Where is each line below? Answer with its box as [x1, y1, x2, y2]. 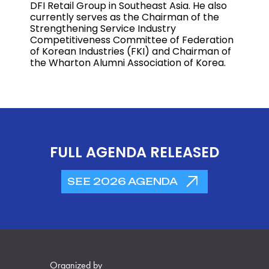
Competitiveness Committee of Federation [30, 32, 234, 47]
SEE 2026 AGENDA [67, 175, 178, 187]
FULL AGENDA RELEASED [50, 142, 219, 162]
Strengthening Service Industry [30, 21, 176, 35]
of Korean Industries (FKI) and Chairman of [30, 44, 231, 58]
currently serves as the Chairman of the [30, 10, 219, 24]
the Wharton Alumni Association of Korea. [30, 55, 226, 70]
